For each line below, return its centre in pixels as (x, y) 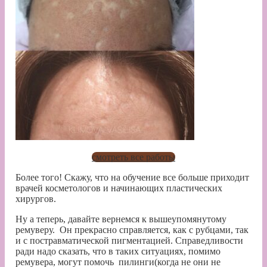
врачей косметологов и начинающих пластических (119, 188)
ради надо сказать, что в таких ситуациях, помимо (118, 252)
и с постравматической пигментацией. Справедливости (129, 241)
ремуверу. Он (44, 230)
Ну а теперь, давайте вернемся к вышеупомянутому (121, 219)
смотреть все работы (133, 157)
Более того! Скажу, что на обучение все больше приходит (132, 178)
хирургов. (36, 199)
